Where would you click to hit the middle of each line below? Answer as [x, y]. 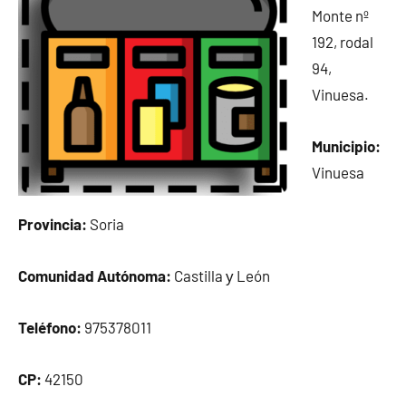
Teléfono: [50, 327]
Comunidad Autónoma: [95, 275]
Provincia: [53, 224]
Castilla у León [221, 275]
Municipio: [346, 146]
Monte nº [340, 15]
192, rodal [343, 42]
